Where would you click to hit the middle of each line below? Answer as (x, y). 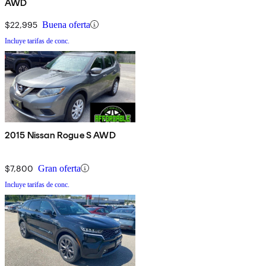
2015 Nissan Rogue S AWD (60, 135)
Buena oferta (66, 24)
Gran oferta (59, 168)
